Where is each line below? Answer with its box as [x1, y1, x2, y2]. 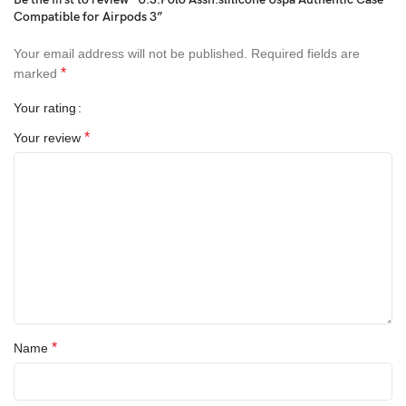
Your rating [14, 100, 76, 115]
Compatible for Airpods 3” [14, 8, 163, 24]
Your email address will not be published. [14, 45, 247, 61]
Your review [14, 130, 84, 145]
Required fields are [251, 45, 360, 61]
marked [14, 65, 61, 81]
